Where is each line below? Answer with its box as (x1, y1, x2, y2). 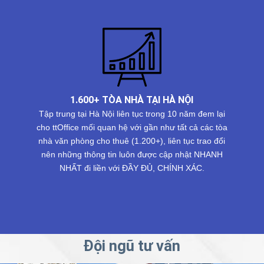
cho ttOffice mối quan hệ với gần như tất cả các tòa (36, 122, 227, 132)
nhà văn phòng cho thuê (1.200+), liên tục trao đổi (38, 136, 226, 146)
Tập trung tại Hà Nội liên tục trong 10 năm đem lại (38, 108, 225, 118)
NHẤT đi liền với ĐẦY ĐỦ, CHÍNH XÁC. (59, 163, 204, 173)
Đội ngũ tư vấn (83, 236, 181, 255)
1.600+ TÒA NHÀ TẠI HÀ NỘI (70, 94, 194, 106)
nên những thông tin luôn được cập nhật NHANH (41, 149, 223, 159)
